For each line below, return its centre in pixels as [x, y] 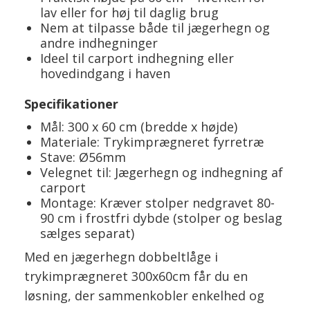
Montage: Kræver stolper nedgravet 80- [157, 202]
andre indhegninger [99, 43]
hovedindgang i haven [105, 73]
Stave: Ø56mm [83, 157]
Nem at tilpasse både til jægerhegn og [155, 27]
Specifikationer [71, 103]
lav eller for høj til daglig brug [129, 12]
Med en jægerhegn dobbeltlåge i [121, 256]
